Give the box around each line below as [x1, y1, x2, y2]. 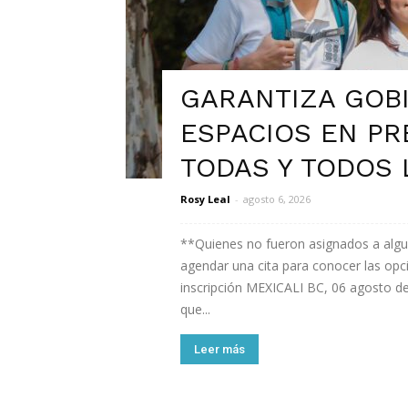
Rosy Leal [180, 192, 230, 206]
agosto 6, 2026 [243, 192, 311, 206]
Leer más [194, 342, 245, 356]
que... [180, 301, 210, 318]
